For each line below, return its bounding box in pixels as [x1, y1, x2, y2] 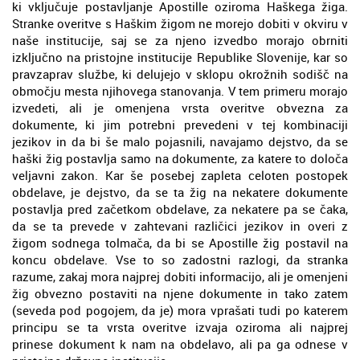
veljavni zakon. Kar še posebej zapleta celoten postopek [12, 166, 348, 183]
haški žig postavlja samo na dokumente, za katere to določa [12, 149, 348, 166]
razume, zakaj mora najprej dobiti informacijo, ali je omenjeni [12, 268, 348, 284]
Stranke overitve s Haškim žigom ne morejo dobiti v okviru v [12, 14, 348, 31]
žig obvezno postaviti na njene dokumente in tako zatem [12, 284, 348, 301]
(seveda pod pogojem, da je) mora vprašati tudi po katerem [12, 301, 348, 318]
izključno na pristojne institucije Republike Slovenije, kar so [12, 48, 348, 65]
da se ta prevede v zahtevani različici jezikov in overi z [12, 217, 348, 234]
